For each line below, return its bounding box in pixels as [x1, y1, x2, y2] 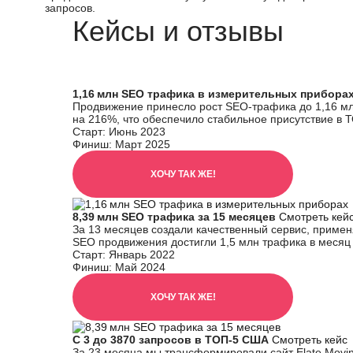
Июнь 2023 [109, 125, 165, 138]
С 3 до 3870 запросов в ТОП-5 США [72, 333, 272, 346]
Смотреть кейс [272, 333, 347, 346]
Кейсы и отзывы [72, 15, 284, 47]
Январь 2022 [109, 248, 175, 261]
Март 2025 [115, 138, 170, 150]
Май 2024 [115, 261, 165, 273]
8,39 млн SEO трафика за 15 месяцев [72, 210, 279, 223]
